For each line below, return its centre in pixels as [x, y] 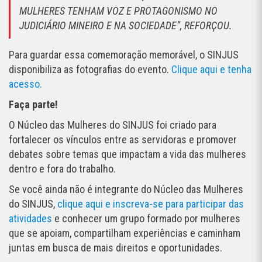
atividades [30, 219]
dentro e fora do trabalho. [62, 169]
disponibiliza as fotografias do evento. [90, 70]
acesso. [25, 84]
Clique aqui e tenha [211, 70]
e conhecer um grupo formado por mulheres [146, 219]
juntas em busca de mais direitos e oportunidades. [116, 248]
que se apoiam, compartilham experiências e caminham [125, 233]
